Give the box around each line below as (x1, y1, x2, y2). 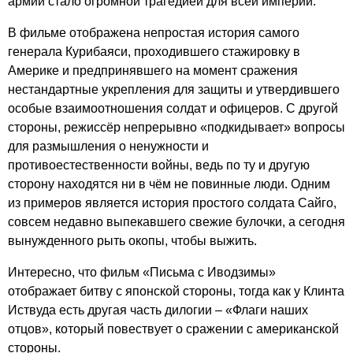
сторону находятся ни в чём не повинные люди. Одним (8, 176, 330, 191)
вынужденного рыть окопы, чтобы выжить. (8, 233, 260, 247)
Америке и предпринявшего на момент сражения (8, 63, 298, 77)
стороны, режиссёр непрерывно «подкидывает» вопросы (8, 120, 345, 134)
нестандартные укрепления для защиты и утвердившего (8, 82, 340, 96)
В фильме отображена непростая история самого (8, 25, 299, 39)
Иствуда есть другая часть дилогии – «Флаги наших (8, 303, 308, 317)
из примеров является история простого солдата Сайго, (8, 195, 336, 210)
